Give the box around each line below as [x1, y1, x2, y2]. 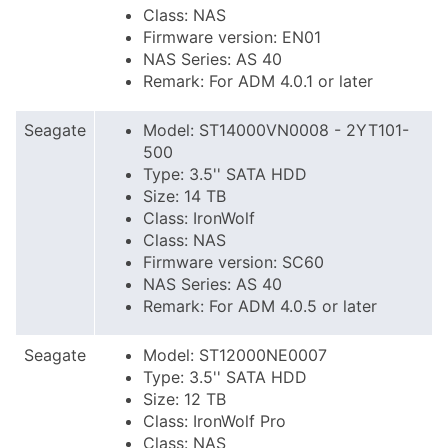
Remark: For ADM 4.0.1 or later [143, 71, 373, 91]
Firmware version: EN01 [143, 27, 321, 47]
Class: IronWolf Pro [143, 411, 286, 431]
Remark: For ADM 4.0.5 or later [143, 296, 377, 316]
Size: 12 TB [143, 389, 226, 409]
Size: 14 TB [143, 186, 226, 206]
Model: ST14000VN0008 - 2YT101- [143, 120, 409, 140]
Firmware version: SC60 [143, 252, 324, 272]
